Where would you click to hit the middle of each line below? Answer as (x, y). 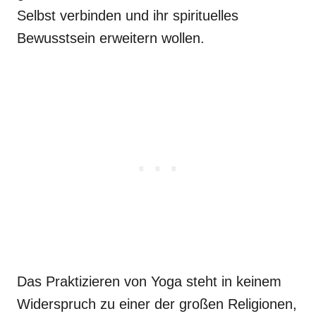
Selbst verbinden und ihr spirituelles (128, 15)
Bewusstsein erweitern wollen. (111, 38)
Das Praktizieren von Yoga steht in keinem (149, 281)
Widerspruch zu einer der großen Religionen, (157, 304)
